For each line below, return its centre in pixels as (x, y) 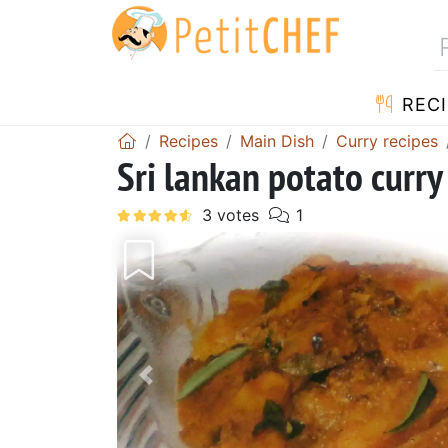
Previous (185, 388)
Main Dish (277, 140)
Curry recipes (387, 140)
